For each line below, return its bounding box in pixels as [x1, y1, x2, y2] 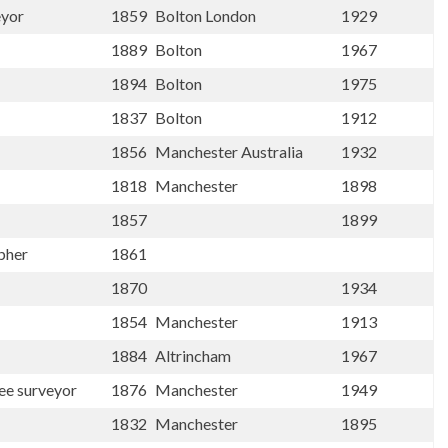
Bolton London [155, 6, 259, 25]
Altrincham [155, 346, 234, 365]
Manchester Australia [155, 142, 306, 161]
